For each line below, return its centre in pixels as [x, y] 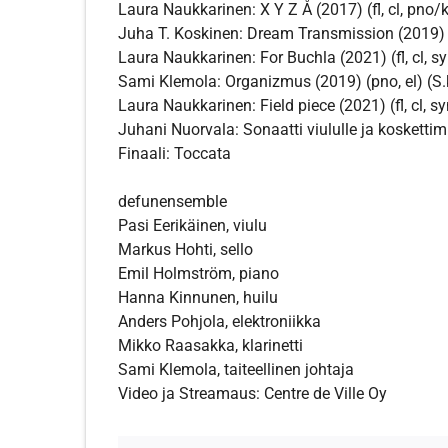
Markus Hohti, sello [185, 249]
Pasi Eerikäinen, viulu [192, 225]
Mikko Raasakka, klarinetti [210, 345]
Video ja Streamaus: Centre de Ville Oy [252, 393]
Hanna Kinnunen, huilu [198, 297]
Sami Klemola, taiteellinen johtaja [236, 369]
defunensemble [172, 201]
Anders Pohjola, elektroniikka [219, 321]
